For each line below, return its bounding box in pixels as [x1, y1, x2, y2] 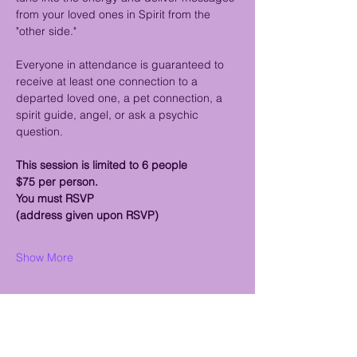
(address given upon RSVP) [16, 208, 159, 223]
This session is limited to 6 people [16, 158, 190, 173]
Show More [16, 250, 73, 265]
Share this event [16, 337, 120, 355]
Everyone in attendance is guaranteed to [16, 57, 227, 73]
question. [16, 124, 63, 139]
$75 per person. [16, 175, 98, 190]
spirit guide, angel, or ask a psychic [16, 108, 202, 123]
